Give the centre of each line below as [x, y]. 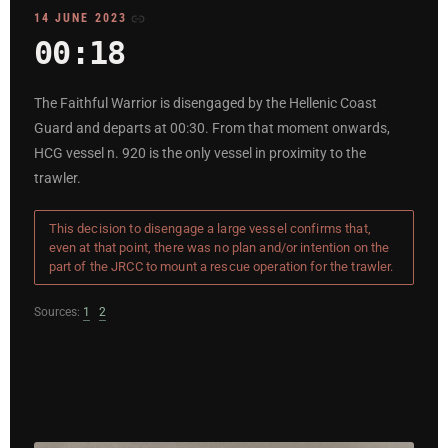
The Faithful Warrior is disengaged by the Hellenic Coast [205, 104]
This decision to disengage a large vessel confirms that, [209, 229]
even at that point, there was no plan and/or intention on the [219, 248]
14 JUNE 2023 [80, 18]
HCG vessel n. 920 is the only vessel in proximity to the [200, 154]
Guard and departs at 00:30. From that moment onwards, [212, 129]
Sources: [57, 311]
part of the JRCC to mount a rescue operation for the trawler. [221, 267]
